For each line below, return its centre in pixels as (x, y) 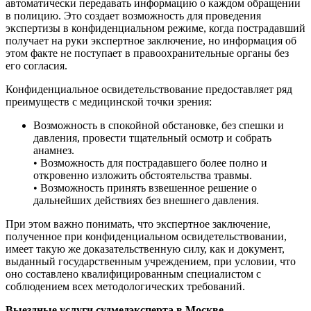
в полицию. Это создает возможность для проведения (133, 15)
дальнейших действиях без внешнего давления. (146, 200)
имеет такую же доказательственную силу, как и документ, (145, 249)
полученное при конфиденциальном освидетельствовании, (146, 236)
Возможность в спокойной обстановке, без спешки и (159, 125)
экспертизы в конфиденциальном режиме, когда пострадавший (155, 28)
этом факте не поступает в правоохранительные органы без (147, 53)
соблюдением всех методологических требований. (125, 286)
